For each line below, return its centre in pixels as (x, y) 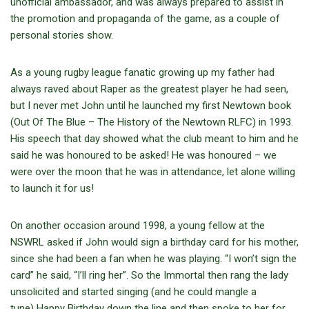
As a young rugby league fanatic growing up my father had (142, 73)
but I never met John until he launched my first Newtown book (151, 106)
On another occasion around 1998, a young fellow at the (138, 226)
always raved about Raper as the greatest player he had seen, (149, 89)
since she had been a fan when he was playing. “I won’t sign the (153, 259)
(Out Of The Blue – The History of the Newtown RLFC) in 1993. (152, 122)
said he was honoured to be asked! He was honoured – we (143, 156)
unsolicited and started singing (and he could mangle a (133, 292)
